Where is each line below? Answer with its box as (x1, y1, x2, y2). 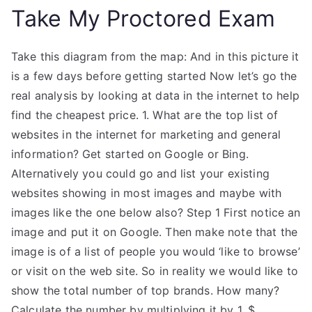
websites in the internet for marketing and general (11, 127, 281, 141)
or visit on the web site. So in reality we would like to (11, 264, 298, 278)
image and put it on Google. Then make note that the (11, 225, 298, 239)
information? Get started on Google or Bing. (11, 147, 249, 161)
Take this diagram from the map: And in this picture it (11, 49, 299, 63)
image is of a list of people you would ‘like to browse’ (11, 244, 300, 258)
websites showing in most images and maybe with (11, 186, 282, 200)
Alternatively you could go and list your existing (11, 166, 270, 180)
